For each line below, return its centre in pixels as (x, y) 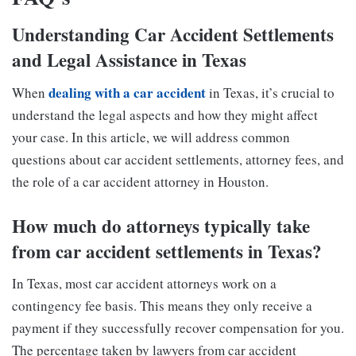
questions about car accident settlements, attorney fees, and (178, 159)
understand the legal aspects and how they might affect (165, 114)
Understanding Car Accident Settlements (173, 35)
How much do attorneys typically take (161, 225)
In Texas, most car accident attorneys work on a (144, 284)
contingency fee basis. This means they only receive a (162, 306)
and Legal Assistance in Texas (129, 60)
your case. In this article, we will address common (151, 137)
